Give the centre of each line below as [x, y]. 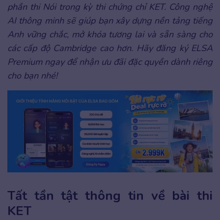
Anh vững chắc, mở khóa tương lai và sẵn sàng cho [110, 35]
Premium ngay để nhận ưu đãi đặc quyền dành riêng [110, 62]
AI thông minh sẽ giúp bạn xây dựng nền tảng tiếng [110, 21]
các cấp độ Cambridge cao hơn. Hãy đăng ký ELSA [110, 48]
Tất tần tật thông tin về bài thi [110, 195]
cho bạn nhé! [32, 76]
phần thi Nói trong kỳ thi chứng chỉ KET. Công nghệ [110, 7]
